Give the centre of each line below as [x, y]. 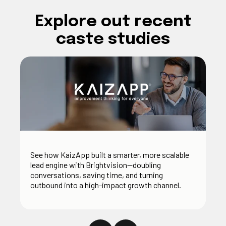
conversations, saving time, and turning [97, 175]
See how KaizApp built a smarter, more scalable [110, 154]
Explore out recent [113, 22]
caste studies [113, 39]
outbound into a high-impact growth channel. [106, 185]
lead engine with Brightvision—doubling [96, 164]
